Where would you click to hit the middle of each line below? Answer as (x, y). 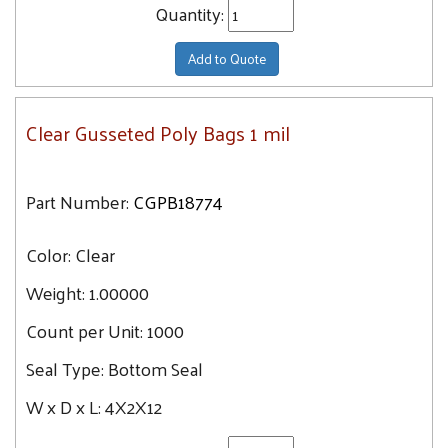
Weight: (55, 292)
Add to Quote (226, 58)
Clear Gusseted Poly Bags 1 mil (158, 133)
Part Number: (77, 201)
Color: (50, 254)
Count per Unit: (86, 330)
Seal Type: (67, 368)
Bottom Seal (155, 368)
